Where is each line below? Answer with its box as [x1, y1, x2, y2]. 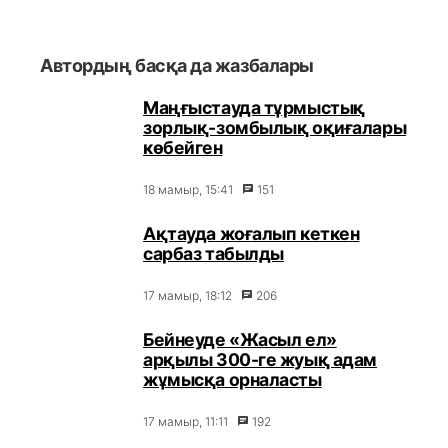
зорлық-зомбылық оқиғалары [143, 117, 407, 138]
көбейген [143, 137, 223, 158]
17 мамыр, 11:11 [143, 414, 229, 429]
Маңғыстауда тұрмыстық [143, 97, 365, 118]
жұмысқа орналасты [143, 369, 322, 390]
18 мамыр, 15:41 [143, 182, 234, 197]
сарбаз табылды [143, 243, 284, 264]
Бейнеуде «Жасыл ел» [143, 329, 337, 350]
